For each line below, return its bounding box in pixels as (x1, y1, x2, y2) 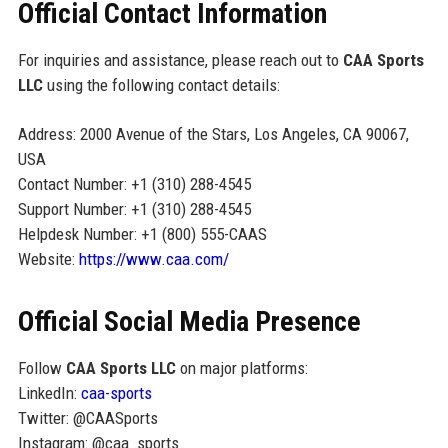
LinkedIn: (17, 383, 81, 404)
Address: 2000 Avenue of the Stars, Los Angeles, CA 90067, (17, 124, 409, 145)
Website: (17, 249, 79, 270)
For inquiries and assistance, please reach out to (17, 50, 343, 71)
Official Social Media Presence (17, 305, 361, 339)
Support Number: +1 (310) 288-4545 (17, 199, 251, 220)
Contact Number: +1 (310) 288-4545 (17, 174, 251, 195)
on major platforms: (175, 358, 308, 379)
